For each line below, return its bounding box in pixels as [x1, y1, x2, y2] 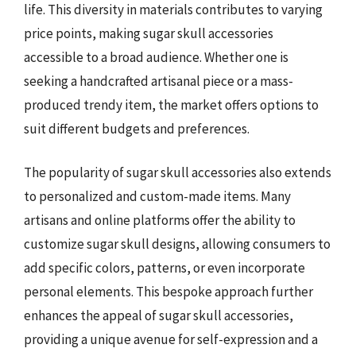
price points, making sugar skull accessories [24, 24, 273, 42]
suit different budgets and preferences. [24, 119, 250, 137]
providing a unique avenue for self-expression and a [24, 331, 318, 348]
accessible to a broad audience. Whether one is [24, 48, 288, 66]
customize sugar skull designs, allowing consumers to [24, 235, 331, 253]
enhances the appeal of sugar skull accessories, [24, 307, 293, 324]
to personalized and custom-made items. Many [24, 188, 291, 205]
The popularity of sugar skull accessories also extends [24, 164, 331, 181]
